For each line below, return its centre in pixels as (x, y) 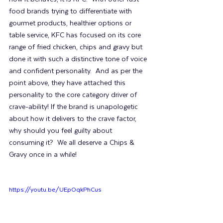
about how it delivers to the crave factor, (74, 119)
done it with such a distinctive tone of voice (79, 59)
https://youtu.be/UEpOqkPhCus (55, 190)
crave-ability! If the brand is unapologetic (74, 107)
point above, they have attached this (68, 83)
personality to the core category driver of (74, 95)
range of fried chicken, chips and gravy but (77, 48)
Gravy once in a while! (43, 155)
